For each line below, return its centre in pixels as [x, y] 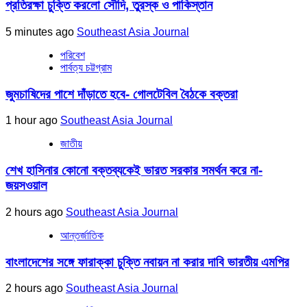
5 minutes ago [41, 32]
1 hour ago [33, 121]
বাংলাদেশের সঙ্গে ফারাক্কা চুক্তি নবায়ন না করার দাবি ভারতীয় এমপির [147, 262]
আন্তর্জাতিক [82, 235]
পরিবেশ [73, 55]
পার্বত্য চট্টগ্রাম [86, 67]
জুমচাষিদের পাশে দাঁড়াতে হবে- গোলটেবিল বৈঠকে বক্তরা [122, 94]
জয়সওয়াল [26, 186]
